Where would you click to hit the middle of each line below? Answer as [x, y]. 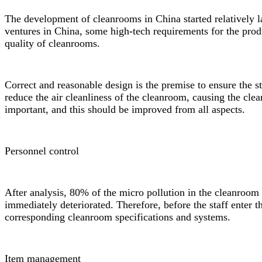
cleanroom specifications [120, 217]
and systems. [202, 217]
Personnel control [42, 151]
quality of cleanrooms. [52, 44]
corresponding [36, 217]
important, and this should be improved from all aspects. [125, 110]
